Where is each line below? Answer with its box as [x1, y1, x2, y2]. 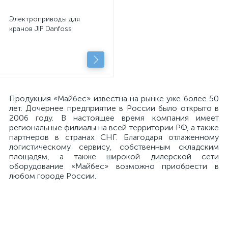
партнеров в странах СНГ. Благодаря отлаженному [9, 132, 219, 142]
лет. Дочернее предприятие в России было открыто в [9, 103, 219, 113]
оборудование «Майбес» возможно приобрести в [9, 161, 219, 171]
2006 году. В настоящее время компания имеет [9, 113, 219, 123]
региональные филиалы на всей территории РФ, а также [9, 123, 219, 132]
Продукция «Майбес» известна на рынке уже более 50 [9, 94, 219, 103]
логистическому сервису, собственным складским [9, 142, 219, 152]
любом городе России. [9, 171, 96, 181]
